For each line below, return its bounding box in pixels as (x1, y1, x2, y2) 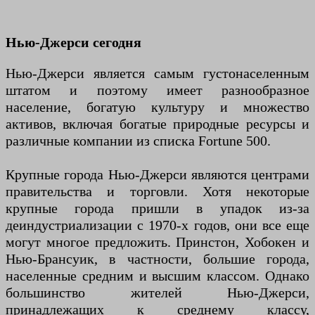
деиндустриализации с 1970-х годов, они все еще (6, 217, 309, 233)
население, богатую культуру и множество (6, 99, 309, 115)
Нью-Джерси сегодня (6, 34, 141, 51)
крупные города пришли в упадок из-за (6, 200, 309, 217)
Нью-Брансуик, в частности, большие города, (6, 251, 309, 267)
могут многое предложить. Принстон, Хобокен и (6, 234, 309, 250)
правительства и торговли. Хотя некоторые (6, 184, 309, 200)
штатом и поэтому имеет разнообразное (6, 82, 309, 98)
